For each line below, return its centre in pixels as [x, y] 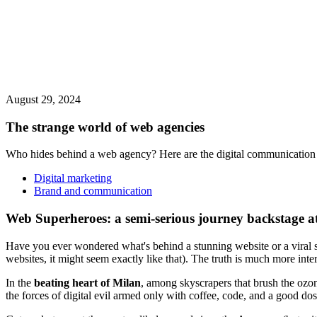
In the [20, 282]
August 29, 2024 [43, 99]
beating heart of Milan [87, 282]
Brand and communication [93, 191]
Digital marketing [73, 178]
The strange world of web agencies [105, 127]
